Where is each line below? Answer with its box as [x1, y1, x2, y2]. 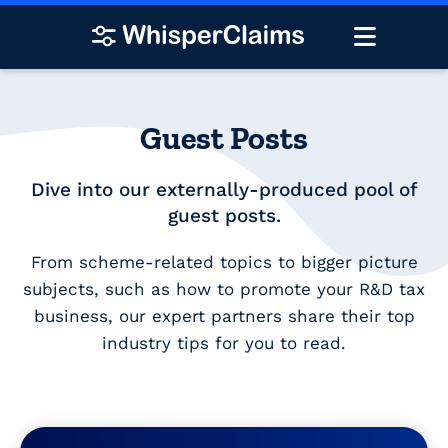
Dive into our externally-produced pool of [30, 177, 418, 201]
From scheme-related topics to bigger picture [30, 251, 418, 272]
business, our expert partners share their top [33, 305, 415, 326]
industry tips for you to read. [102, 332, 346, 353]
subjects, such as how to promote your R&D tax [23, 278, 425, 299]
